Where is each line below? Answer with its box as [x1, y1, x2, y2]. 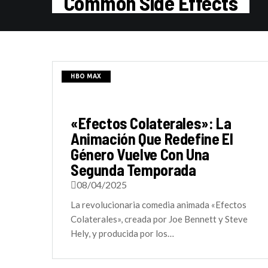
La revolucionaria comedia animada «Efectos [71, 199, 246, 210]
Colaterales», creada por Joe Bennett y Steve [71, 214, 248, 224]
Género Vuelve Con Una [71, 145, 209, 163]
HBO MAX [71, 73, 102, 80]
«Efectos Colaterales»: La [71, 114, 232, 132]
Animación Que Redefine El [71, 129, 233, 148]
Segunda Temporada [71, 160, 196, 179]
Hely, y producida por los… [71, 228, 174, 239]
